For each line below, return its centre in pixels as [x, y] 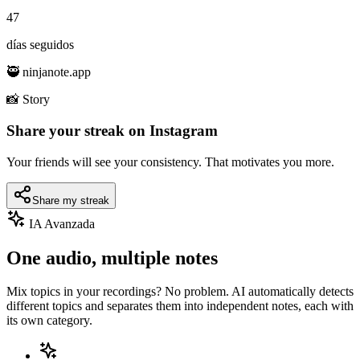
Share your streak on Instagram [112, 130]
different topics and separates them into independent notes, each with [180, 306]
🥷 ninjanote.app [49, 72]
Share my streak [71, 200]
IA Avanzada [60, 223]
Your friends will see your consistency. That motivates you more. [170, 162]
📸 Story [28, 100]
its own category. [49, 321]
